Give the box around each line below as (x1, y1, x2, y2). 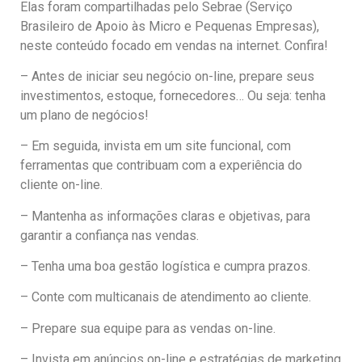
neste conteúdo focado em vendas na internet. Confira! (20, 37, 328, 53)
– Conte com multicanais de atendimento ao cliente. (20, 289, 311, 305)
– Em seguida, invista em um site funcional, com (20, 138, 291, 154)
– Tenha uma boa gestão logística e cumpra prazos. (20, 259, 310, 275)
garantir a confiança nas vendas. (20, 227, 199, 243)
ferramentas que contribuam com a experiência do (20, 158, 302, 174)
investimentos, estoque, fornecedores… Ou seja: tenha (20, 87, 326, 103)
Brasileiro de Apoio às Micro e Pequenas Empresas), (20, 18, 319, 34)
